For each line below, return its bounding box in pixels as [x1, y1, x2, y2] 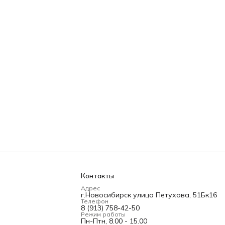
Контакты [81, 171, 114, 180]
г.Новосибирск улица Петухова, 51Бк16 [81, 190, 217, 199]
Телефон [81, 197, 108, 205]
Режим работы [81, 210, 126, 218]
